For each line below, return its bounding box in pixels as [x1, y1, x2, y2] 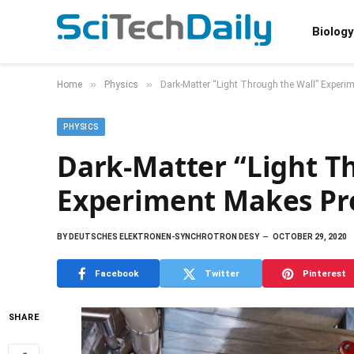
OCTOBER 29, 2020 [273, 232, 347, 241]
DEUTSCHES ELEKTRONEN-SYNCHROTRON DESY [67, 232, 259, 241]
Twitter [205, 267, 239, 279]
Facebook [94, 267, 139, 279]
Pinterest [302, 267, 346, 279]
